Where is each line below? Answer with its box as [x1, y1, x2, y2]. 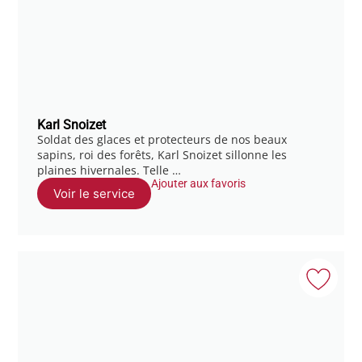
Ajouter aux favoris [151, 176, 246, 190]
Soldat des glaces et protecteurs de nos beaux [37, 131, 288, 147]
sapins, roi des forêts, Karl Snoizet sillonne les [37, 146, 288, 162]
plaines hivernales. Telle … [37, 162, 182, 178]
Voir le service [53, 185, 136, 201]
